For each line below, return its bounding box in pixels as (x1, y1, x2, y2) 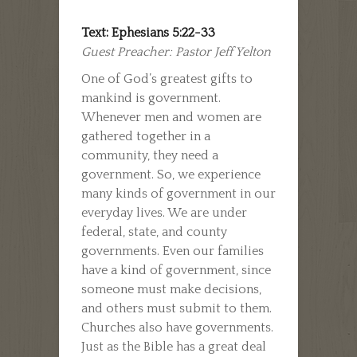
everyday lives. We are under (81, 205, 247, 220)
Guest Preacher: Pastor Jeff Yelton (81, 44, 271, 59)
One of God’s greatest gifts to (81, 71, 253, 86)
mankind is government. (81, 90, 221, 105)
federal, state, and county (81, 224, 227, 239)
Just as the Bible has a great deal (81, 339, 266, 354)
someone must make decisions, (81, 281, 261, 296)
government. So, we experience (81, 167, 261, 182)
